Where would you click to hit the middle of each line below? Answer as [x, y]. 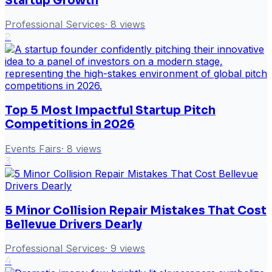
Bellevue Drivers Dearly [73, 224]
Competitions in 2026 [70, 124]
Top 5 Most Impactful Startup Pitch [110, 110]
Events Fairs [33, 148]
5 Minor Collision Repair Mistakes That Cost [136, 210]
